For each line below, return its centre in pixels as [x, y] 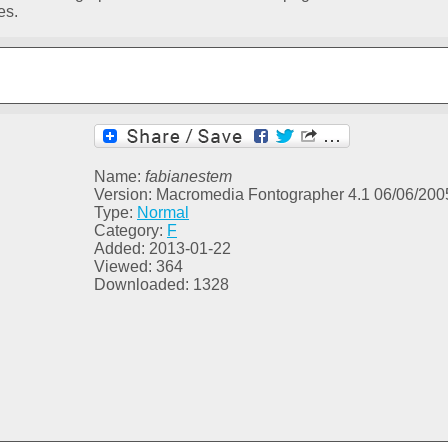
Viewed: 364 [138, 267]
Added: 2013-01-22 [162, 249]
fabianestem [188, 177]
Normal [163, 213]
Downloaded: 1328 [161, 285]
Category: [130, 231]
